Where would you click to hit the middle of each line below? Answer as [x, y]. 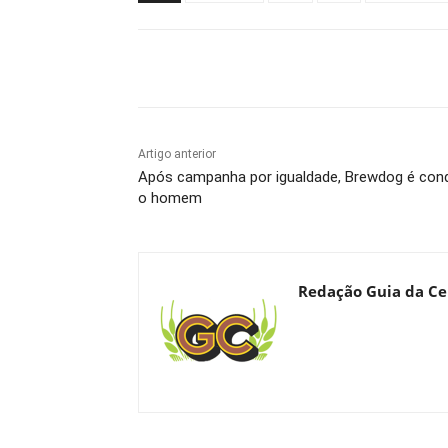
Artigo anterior [177, 154]
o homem [170, 198]
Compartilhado [226, 71]
